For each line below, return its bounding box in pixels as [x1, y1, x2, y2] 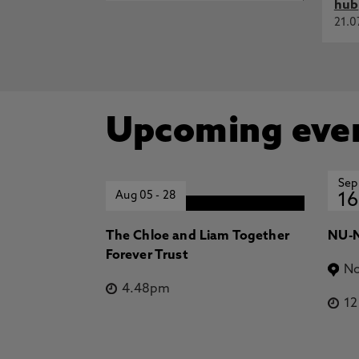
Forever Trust [105, 249, 188, 262]
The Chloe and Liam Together [105, 230, 289, 243]
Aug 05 [115, 190, 156, 202]
